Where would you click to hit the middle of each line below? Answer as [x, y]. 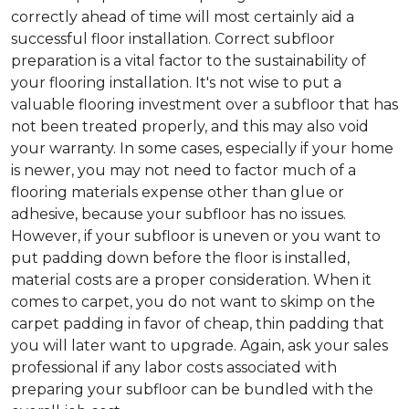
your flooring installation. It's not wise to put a [176, 83]
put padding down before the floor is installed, [180, 258]
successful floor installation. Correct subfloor [173, 39]
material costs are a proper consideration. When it [191, 280]
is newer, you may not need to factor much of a [184, 171]
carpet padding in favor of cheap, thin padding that [198, 324]
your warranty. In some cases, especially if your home [202, 149]
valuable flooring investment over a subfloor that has [204, 105]
